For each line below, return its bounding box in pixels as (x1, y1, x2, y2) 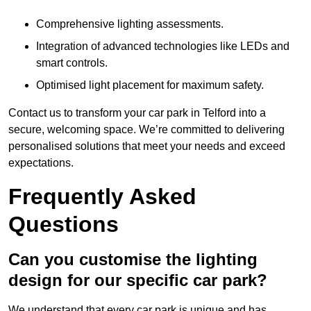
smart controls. (36, 57, 108, 69)
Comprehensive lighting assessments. (36, 18, 224, 31)
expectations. (8, 157, 74, 169)
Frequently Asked (8, 184, 196, 210)
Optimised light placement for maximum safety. (36, 79, 264, 92)
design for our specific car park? (8, 271, 267, 290)
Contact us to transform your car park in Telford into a (8, 107, 266, 119)
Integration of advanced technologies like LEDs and (36, 40, 289, 53)
